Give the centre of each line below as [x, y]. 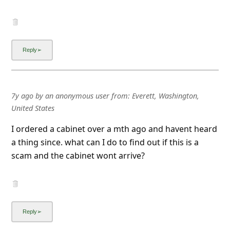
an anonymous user [77, 95]
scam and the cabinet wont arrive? [78, 155]
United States [33, 108]
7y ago [22, 95]
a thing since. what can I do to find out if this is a [105, 142]
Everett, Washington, [165, 95]
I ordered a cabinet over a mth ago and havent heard [114, 129]
